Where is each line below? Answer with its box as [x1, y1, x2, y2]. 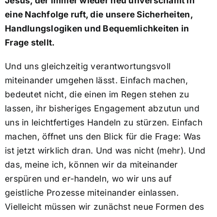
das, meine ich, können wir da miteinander [4, 159, 178, 170]
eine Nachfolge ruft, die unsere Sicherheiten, [4, 9, 193, 20]
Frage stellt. [4, 37, 55, 48]
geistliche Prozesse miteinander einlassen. [4, 187, 179, 198]
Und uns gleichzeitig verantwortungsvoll [4, 61, 171, 72]
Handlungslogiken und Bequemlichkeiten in [4, 23, 189, 34]
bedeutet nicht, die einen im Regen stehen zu [4, 89, 189, 100]
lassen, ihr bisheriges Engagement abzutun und [4, 103, 200, 114]
